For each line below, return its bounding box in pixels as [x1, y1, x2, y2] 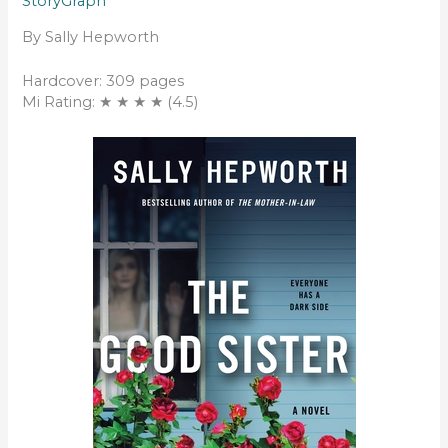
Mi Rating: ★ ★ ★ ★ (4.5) [22, 93, 199, 112]
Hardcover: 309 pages [22, 72, 185, 91]
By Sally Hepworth [22, 27, 160, 46]
